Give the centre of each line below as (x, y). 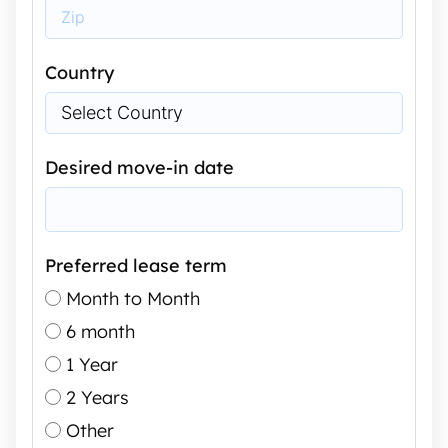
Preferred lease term (136, 265)
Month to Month (133, 298)
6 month (100, 331)
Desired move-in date (139, 167)
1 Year (92, 364)
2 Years (97, 397)
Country (79, 72)
